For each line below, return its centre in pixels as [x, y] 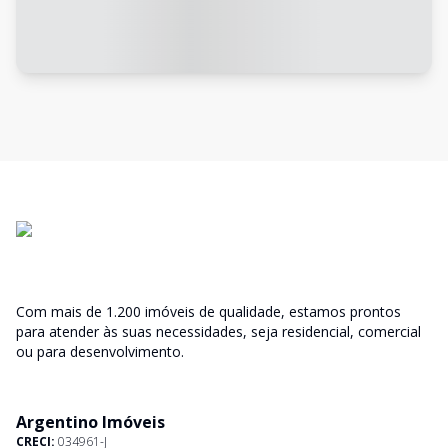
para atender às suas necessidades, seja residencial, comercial [218, 331]
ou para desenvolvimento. [100, 351]
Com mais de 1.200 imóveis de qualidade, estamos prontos [208, 311]
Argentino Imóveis [90, 422]
